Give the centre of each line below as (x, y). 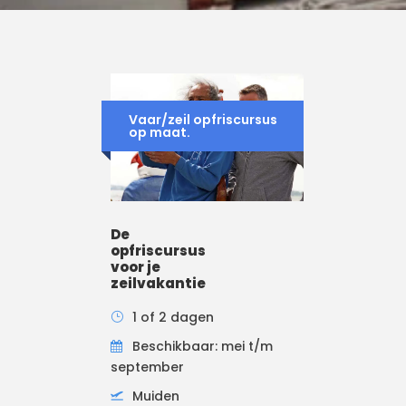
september (147, 367)
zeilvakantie (158, 284)
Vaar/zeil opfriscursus (203, 120)
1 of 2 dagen (173, 318)
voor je (135, 267)
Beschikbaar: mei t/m (203, 347)
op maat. (159, 132)
